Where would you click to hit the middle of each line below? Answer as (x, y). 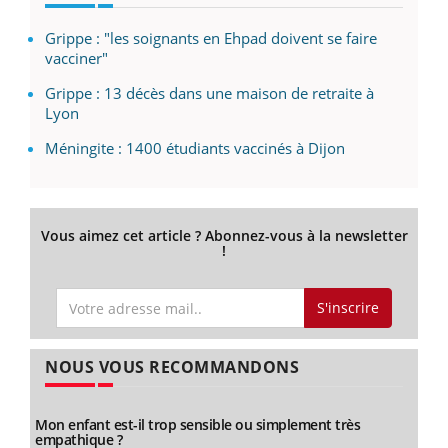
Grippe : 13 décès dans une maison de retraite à (209, 92)
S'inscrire (347, 308)
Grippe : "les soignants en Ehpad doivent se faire (211, 37)
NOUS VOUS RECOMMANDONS (172, 367)
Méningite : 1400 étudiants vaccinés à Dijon (195, 147)
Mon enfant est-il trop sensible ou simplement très (197, 425)
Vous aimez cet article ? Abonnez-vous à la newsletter (224, 235)
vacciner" (76, 57)
